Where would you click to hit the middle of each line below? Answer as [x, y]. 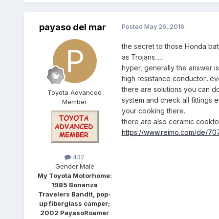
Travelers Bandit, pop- [75, 194]
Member [75, 102]
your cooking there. [153, 111]
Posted [133, 27]
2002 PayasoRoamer [75, 213]
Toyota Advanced [75, 93]
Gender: [67, 166]
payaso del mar [73, 27]
